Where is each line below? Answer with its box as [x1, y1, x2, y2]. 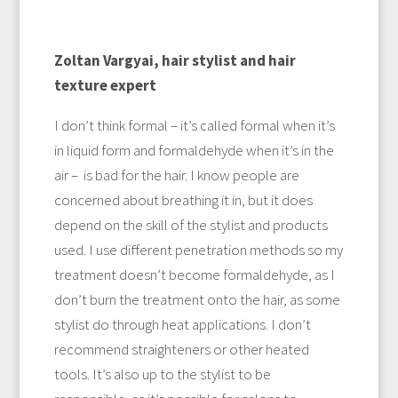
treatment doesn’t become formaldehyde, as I [53, 264, 335, 284]
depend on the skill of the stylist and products [53, 214, 328, 235]
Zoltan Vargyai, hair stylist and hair [53, 50, 296, 70]
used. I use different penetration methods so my [53, 239, 343, 259]
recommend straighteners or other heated [53, 338, 309, 359]
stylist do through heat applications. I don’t [53, 314, 311, 334]
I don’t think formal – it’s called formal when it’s [53, 115, 335, 135]
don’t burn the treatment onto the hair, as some [53, 289, 340, 309]
